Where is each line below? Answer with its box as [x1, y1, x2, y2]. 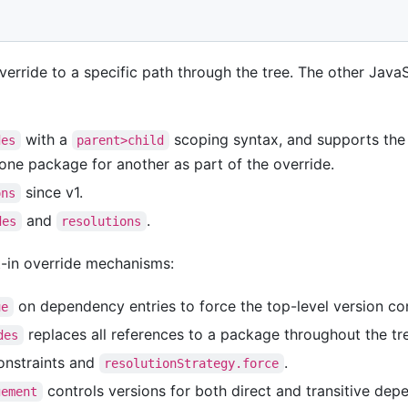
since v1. [20, 183, 83, 202]
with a [20, 130, 72, 149]
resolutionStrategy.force [104, 356, 280, 372]
